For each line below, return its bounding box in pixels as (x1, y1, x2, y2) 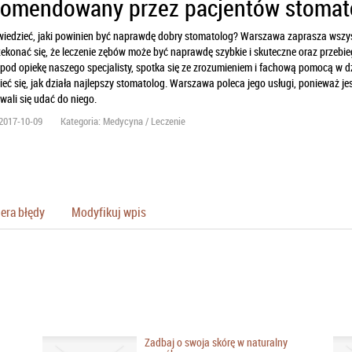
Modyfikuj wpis (71, 203, 146, 222)
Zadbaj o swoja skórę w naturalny (145, 335, 288, 350)
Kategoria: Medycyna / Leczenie (60, 115, 185, 128)
